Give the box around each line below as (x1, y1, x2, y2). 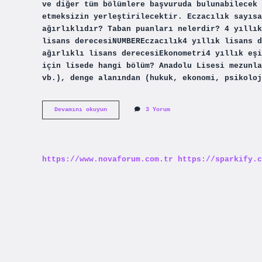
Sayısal (106, 114, 131, 121)
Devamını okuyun (54, 106, 107, 113)
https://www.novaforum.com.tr (42, 154, 173, 164)
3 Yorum (146, 106, 170, 113)
